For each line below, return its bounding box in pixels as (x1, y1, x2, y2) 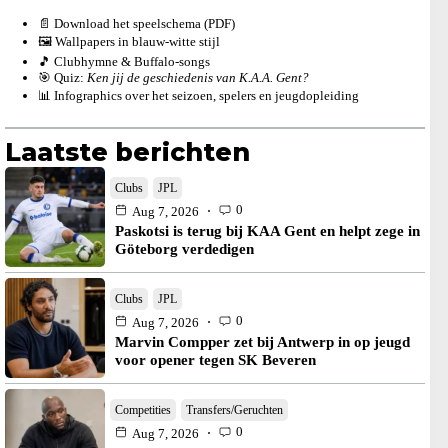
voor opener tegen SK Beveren (115, 351, 316, 368)
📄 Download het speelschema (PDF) (37, 15, 235, 31)
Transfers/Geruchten (186, 402, 283, 417)
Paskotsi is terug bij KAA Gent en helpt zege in (115, 222, 420, 239)
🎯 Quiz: (37, 69, 87, 85)
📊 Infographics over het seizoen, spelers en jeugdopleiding (37, 87, 359, 103)
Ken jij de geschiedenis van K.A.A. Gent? (86, 69, 309, 85)
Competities (115, 402, 171, 417)
